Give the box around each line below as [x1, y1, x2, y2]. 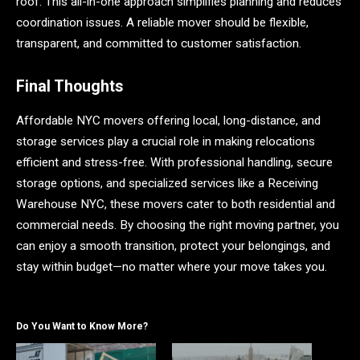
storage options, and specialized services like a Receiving [16, 175, 318, 190]
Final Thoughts [16, 77, 124, 96]
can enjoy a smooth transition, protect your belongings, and [16, 238, 330, 253]
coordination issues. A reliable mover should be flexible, [16, 14, 309, 30]
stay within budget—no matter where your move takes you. [16, 259, 327, 274]
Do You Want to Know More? [16, 320, 148, 332]
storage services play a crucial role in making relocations [16, 133, 315, 149]
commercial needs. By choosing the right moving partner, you [16, 217, 339, 232]
